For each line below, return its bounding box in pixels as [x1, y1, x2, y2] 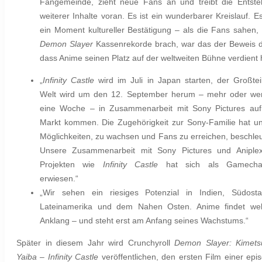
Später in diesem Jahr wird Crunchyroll [16, 238, 175, 248]
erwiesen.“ [40, 174, 78, 184]
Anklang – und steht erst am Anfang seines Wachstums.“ [40, 216, 249, 226]
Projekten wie [40, 160, 103, 170]
